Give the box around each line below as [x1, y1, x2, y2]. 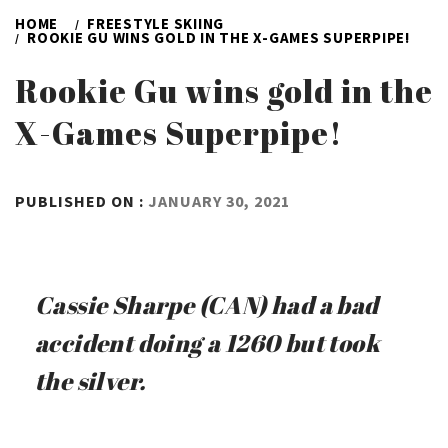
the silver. [35, 364, 146, 397]
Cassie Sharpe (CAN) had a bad [35, 288, 379, 321]
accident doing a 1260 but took [35, 326, 380, 359]
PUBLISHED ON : [15, 190, 148, 211]
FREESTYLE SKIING [87, 13, 224, 33]
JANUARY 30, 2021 [148, 190, 290, 211]
